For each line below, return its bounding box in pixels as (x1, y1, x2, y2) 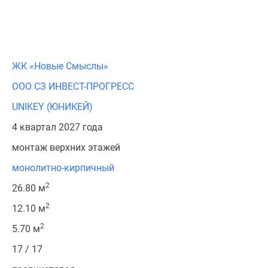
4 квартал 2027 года (12, 121, 103, 133)
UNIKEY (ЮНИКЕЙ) (12, 101, 93, 112)
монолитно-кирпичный (12, 162, 114, 173)
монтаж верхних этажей (12, 142, 120, 153)
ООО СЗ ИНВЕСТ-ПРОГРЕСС (12, 81, 134, 92)
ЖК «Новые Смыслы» (12, 60, 108, 72)
